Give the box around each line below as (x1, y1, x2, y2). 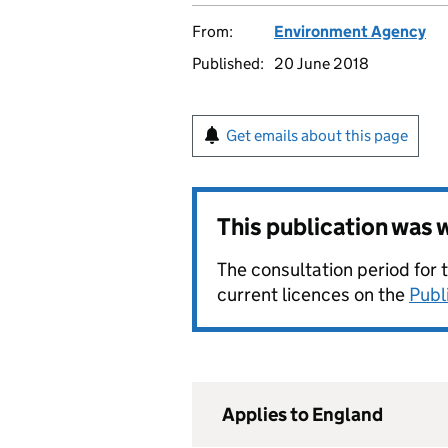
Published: (192, 54, 264, 73)
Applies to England (222, 403, 383, 426)
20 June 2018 (274, 54, 369, 73)
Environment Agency (274, 22, 426, 41)
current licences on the (217, 283, 409, 306)
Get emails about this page (226, 126, 408, 145)
